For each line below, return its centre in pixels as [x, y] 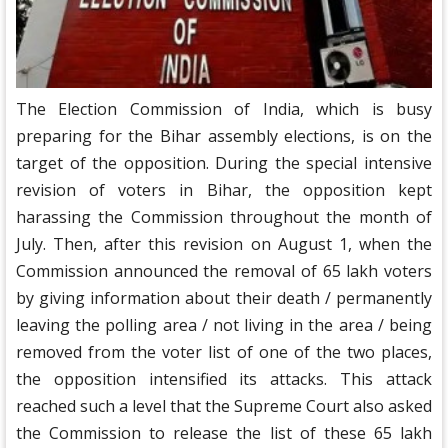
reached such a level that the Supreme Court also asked [224, 406]
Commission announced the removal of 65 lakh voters [224, 271]
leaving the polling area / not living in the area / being [224, 325]
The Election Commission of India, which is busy [224, 109]
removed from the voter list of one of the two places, [224, 352]
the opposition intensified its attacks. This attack [224, 379]
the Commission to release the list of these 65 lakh [224, 433]
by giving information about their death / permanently [224, 298]
